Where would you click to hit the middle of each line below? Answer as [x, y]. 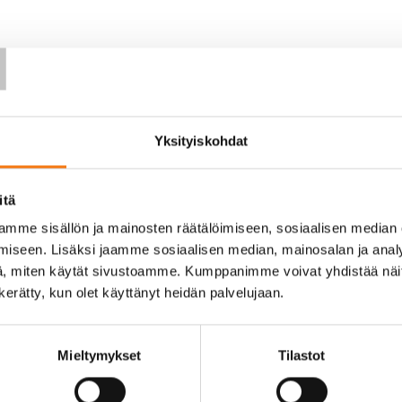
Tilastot [301, 355]
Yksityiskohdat [201, 141]
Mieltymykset [100, 355]
